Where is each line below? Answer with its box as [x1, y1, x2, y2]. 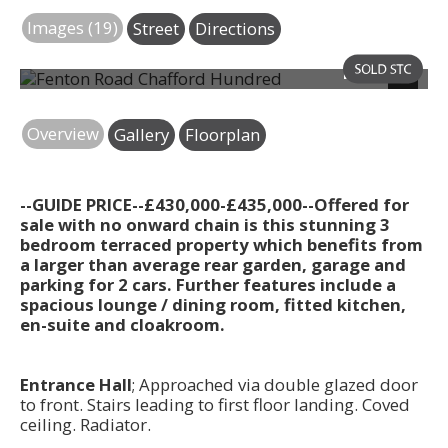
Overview [27, 122, 99, 146]
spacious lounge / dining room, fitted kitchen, [20, 293, 406, 317]
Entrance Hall [20, 373, 132, 397]
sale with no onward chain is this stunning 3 [20, 213, 390, 237]
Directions [195, 17, 275, 41]
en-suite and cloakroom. [20, 313, 225, 337]
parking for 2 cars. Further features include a [20, 273, 396, 297]
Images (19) [27, 16, 118, 40]
